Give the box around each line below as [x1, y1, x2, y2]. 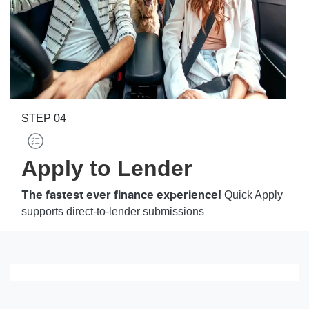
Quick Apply [221, 189, 283, 201]
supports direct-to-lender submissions [21, 206, 204, 218]
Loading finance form [10, 288, 112, 300]
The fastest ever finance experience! [21, 190, 221, 201]
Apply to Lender [21, 156, 192, 181]
